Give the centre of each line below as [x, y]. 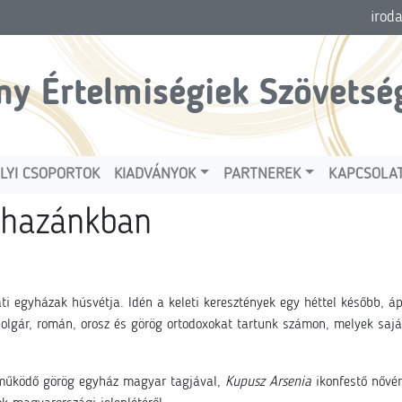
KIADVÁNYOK [155, 175]
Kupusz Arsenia [268, 382]
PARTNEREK [262, 175]
